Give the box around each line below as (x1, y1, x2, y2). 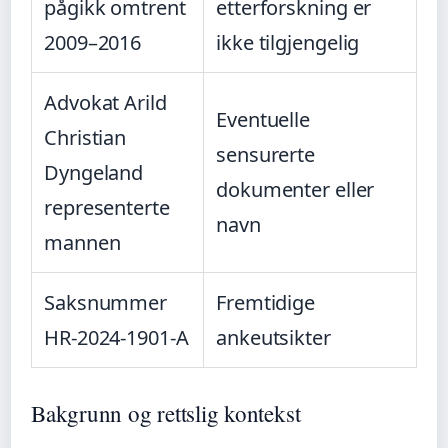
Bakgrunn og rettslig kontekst (31, 397, 301, 428)
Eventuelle (216, 105, 311, 133)
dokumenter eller (216, 175, 375, 203)
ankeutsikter (216, 323, 331, 351)
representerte (44, 193, 170, 221)
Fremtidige (216, 288, 316, 316)
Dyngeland (44, 158, 144, 186)
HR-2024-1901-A (44, 323, 189, 351)
